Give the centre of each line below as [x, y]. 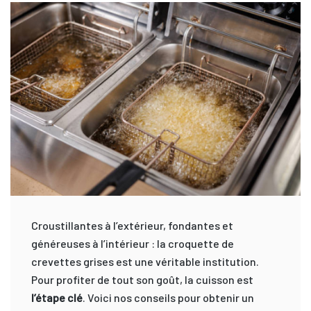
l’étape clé [57, 297]
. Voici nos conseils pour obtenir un [168, 297]
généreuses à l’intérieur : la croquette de [133, 243]
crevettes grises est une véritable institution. [145, 261]
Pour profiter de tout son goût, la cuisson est [142, 279]
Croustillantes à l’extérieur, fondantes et [132, 225]
